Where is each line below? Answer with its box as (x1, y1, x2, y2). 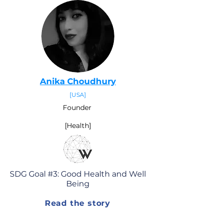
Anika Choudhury (40, 76, 116, 86)
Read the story (44, 198, 111, 208)
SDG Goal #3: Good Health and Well (10, 169, 146, 179)
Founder (62, 103, 93, 112)
